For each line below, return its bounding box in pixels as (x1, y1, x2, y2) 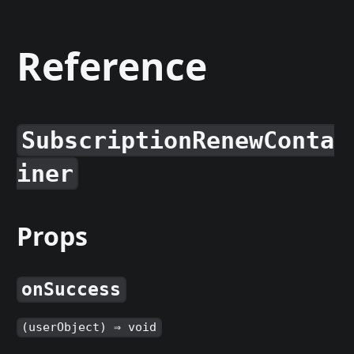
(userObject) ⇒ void (21, 320, 157, 335)
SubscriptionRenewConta (21, 126, 335, 154)
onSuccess (21, 279, 122, 300)
